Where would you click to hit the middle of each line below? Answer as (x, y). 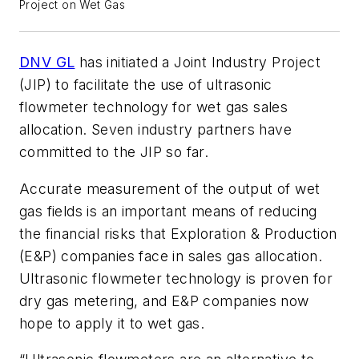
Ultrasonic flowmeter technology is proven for (176, 278)
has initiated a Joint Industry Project (198, 63)
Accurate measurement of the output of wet (170, 188)
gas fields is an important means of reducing (168, 211)
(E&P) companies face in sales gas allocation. (171, 256)
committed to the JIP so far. (114, 152)
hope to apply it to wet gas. (112, 323)
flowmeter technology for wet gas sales (154, 107)
